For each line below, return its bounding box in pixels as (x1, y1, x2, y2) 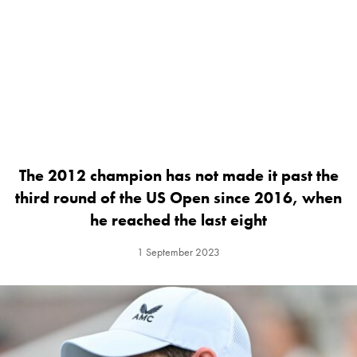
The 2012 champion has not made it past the (18, 165, 339, 186)
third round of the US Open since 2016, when (15, 187, 342, 209)
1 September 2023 (137, 245, 220, 260)
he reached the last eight (90, 210, 267, 231)
